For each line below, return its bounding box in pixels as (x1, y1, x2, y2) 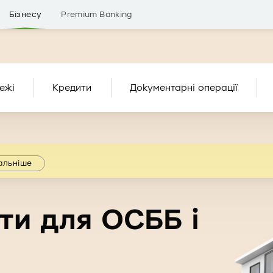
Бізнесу (9, 9, 42, 19)
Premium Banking (61, 9, 132, 19)
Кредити (52, 82, 92, 93)
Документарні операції (129, 82, 238, 93)
